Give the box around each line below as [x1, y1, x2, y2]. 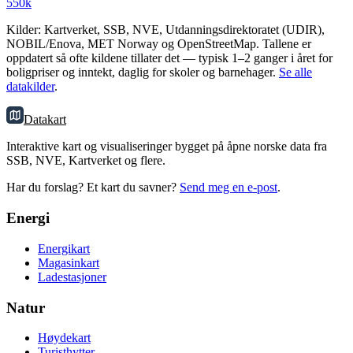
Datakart [24, 113, 66, 127]
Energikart [38, 241, 90, 255]
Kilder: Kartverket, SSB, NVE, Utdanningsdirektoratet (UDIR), [6, 23, 325, 37]
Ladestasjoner [38, 269, 106, 284]
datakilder [6, 80, 54, 94]
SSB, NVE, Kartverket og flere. [6, 154, 165, 168]
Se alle [279, 65, 312, 80]
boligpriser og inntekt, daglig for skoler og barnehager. [6, 65, 276, 80]
